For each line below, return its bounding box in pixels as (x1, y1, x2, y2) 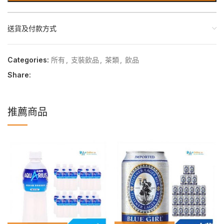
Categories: (7, 55, 49, 64)
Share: (7, 70, 31, 79)
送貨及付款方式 (7, 24, 56, 33)
